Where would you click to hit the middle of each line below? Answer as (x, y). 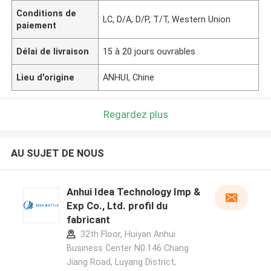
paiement (37, 25)
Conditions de (47, 13)
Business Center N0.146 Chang (127, 248)
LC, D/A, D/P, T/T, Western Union (167, 19)
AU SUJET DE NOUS (57, 153)
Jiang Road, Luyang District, (121, 262)
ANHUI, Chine (129, 77)
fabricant (88, 220)
